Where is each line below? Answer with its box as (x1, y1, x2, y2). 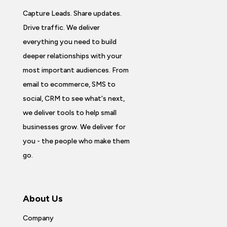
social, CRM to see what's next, (22, 94, 125, 103)
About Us (22, 193, 63, 204)
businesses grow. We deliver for (22, 123, 126, 131)
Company (22, 214, 54, 222)
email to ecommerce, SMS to (22, 80, 116, 89)
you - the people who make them (22, 137, 130, 145)
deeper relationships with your (22, 52, 122, 60)
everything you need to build (22, 37, 117, 46)
